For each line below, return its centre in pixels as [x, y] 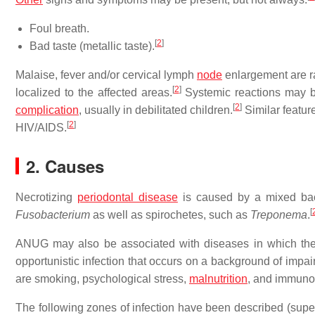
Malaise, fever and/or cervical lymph [106, 75]
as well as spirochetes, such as [170, 215]
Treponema [279, 215]
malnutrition [218, 279]
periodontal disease [127, 197]
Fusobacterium [53, 215]
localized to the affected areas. [94, 92]
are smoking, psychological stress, [102, 279]
